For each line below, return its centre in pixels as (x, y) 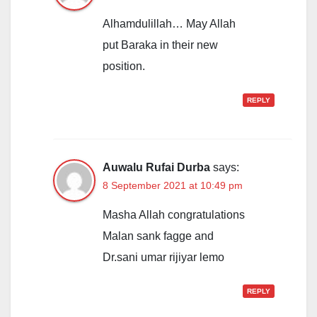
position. (124, 67)
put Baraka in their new (160, 45)
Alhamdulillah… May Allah (169, 24)
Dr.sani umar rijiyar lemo (163, 258)
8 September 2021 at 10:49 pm (173, 186)
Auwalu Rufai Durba (156, 168)
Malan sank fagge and (158, 236)
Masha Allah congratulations (174, 215)
